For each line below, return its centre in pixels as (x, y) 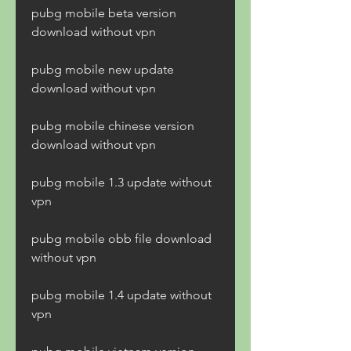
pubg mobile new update (103, 69)
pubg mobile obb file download (121, 239)
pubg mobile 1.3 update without (121, 182)
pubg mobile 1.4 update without (121, 295)
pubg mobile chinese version (113, 126)
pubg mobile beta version (104, 13)
